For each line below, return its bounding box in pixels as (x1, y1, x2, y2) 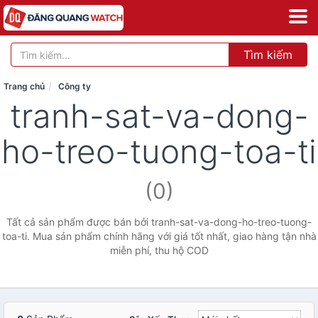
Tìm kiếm (243, 48, 292, 62)
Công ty (58, 81, 91, 92)
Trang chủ (4, 81, 45, 92)
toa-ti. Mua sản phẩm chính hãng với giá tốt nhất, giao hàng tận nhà (1, 230, 317, 242)
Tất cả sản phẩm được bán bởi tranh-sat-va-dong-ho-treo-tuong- (6, 216, 312, 228)
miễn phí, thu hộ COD (109, 244, 209, 256)
